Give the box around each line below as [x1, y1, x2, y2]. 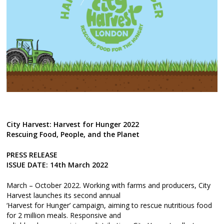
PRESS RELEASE [6, 150, 58, 160]
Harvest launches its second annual [6, 190, 121, 200]
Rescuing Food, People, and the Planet [6, 129, 140, 139]
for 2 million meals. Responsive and [6, 210, 121, 220]
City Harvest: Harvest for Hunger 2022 [6, 119, 139, 129]
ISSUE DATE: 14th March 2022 [6, 160, 108, 170]
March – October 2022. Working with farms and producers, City [6, 180, 211, 190]
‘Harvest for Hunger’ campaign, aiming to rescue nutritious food [6, 200, 212, 210]
